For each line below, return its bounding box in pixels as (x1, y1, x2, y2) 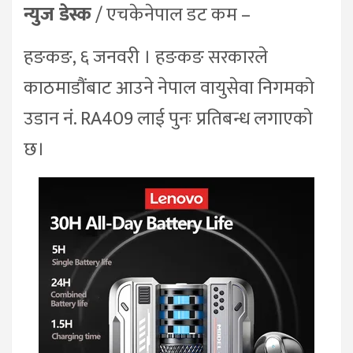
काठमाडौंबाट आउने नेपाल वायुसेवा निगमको (24, 72, 314, 104)
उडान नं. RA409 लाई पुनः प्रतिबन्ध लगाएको (24, 103, 313, 135)
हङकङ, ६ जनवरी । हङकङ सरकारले (24, 42, 268, 73)
